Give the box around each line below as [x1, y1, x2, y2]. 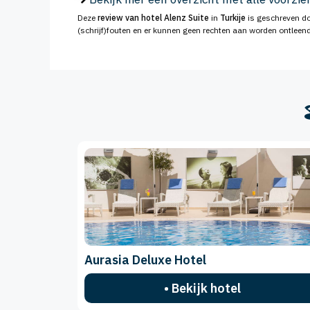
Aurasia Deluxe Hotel [84, 252, 206, 268]
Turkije [220, 12, 246, 23]
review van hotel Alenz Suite [98, 12, 209, 23]
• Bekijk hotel [163, 280, 241, 297]
